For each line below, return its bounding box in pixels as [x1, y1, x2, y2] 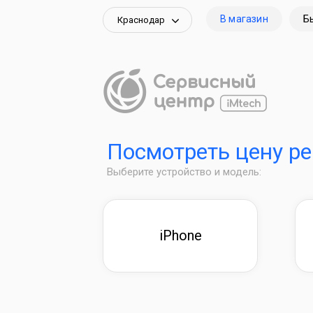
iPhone [159, 227, 202, 244]
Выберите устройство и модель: [107, 166, 261, 178]
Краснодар [117, 15, 165, 25]
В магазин [220, 13, 268, 24]
